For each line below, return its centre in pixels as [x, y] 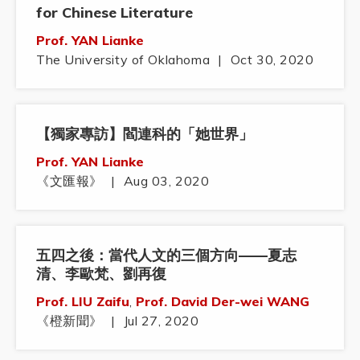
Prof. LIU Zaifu [83, 302]
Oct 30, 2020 [272, 60]
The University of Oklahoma [123, 60]
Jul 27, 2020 [161, 321]
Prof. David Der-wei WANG [223, 302]
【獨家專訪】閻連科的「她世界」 [145, 134]
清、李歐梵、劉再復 [101, 274]
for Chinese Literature [115, 13]
